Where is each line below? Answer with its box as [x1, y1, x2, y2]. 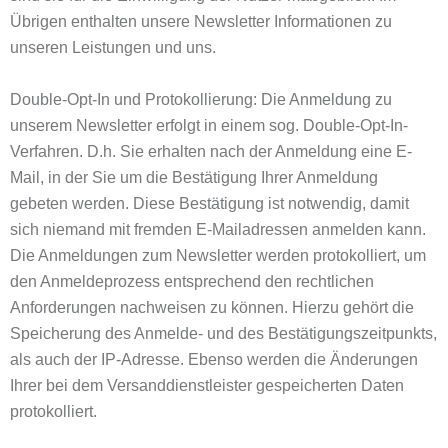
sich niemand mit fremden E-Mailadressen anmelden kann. [10, 221, 426, 238]
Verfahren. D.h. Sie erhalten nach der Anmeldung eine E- [10, 143, 412, 160]
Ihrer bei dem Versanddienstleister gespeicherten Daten [10, 377, 404, 394]
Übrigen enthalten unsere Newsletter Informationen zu [10, 13, 392, 30]
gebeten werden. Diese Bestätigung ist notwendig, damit [10, 195, 409, 212]
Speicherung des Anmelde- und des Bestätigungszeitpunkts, [10, 325, 437, 342]
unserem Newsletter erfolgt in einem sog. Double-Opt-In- [10, 117, 408, 134]
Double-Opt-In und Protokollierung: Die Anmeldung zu [10, 91, 392, 108]
